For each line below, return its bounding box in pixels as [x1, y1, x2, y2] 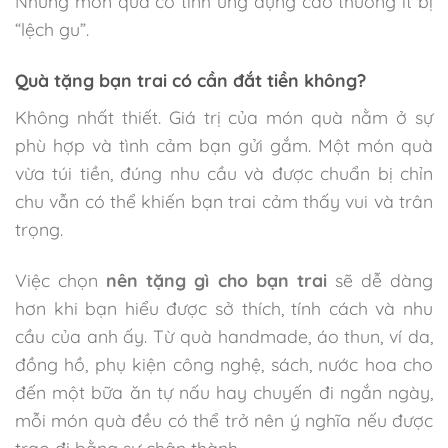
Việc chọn [15, 268, 107, 291]
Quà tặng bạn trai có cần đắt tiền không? [15, 69, 366, 92]
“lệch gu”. [15, 17, 89, 40]
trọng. [15, 217, 63, 240]
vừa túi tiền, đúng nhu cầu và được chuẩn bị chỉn [15, 161, 433, 184]
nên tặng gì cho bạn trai [106, 268, 327, 291]
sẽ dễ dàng [326, 268, 434, 291]
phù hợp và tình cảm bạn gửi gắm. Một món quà [15, 133, 433, 156]
